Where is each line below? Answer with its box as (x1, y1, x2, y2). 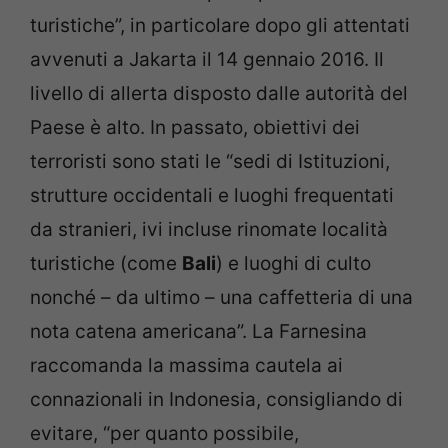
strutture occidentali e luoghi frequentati (30, 183, 394, 207)
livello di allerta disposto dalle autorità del (30, 81, 408, 105)
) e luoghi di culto (216, 251, 371, 275)
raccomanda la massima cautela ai (30, 353, 343, 377)
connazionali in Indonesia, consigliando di (30, 387, 403, 411)
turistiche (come (30, 251, 182, 275)
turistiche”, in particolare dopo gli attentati (30, 13, 410, 37)
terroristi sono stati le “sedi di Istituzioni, (30, 149, 390, 173)
